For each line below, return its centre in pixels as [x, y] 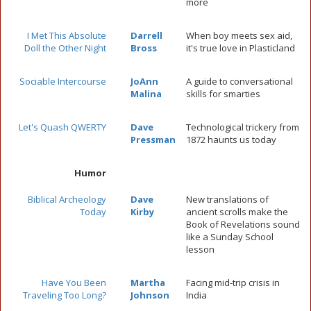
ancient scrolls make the [237, 212]
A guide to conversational [239, 81]
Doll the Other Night [65, 48]
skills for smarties [223, 94]
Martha [148, 283]
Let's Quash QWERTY [62, 127]
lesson [200, 249]
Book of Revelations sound [243, 224]
